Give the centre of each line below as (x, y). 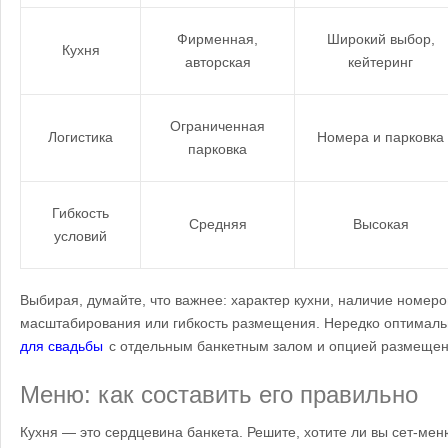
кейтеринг (380, 62)
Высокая (380, 224)
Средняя (217, 224)
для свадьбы (61, 346)
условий (80, 236)
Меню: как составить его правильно (219, 394)
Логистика (80, 137)
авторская (217, 62)
